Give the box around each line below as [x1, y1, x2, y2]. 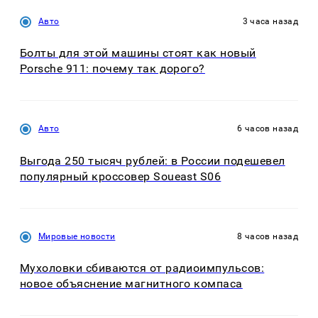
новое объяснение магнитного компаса [20, 277, 243, 291]
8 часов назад [237, 231, 298, 241]
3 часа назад [242, 16, 298, 26]
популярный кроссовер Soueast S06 [20, 169, 221, 183]
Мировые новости [38, 231, 116, 241]
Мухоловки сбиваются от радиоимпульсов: [20, 261, 265, 275]
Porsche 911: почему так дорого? [20, 62, 205, 76]
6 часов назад [237, 124, 298, 134]
